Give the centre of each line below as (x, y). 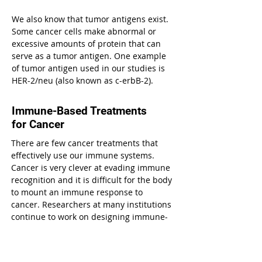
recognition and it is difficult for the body (92, 180)
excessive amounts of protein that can (86, 44)
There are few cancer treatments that (85, 143)
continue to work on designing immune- (89, 217)
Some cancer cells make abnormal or (84, 31)
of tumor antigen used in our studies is (88, 68)
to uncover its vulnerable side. (70, 241)
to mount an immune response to (77, 192)
